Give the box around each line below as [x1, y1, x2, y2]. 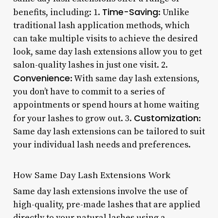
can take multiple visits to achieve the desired [13, 33, 198, 44]
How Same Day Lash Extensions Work [13, 169, 170, 181]
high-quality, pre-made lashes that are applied [13, 199, 200, 210]
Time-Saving [102, 5, 158, 18]
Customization [133, 111, 199, 124]
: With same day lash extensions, [70, 73, 200, 84]
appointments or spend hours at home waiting [13, 99, 199, 110]
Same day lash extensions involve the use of [13, 185, 188, 197]
